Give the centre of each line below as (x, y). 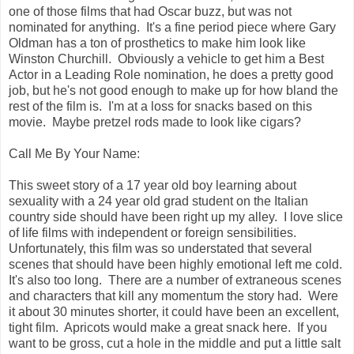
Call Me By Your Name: (74, 153)
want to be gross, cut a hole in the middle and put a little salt (175, 343)
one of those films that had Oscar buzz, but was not (150, 11)
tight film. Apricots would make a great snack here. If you (168, 327)
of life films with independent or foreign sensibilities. (154, 232)
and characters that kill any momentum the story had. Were (173, 296)
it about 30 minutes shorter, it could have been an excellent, (174, 311)
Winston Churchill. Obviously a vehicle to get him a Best (166, 58)
